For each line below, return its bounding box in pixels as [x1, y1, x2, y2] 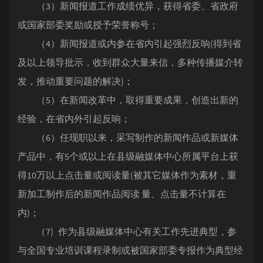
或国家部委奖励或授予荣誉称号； [18, 19, 159, 31]
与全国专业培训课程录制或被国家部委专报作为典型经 [18, 244, 243, 256]
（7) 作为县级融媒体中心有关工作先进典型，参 [18, 225, 237, 237]
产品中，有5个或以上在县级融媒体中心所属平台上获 [18, 150, 238, 162]
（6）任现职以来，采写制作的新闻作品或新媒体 [18, 131, 238, 143]
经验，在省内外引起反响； [18, 113, 130, 124]
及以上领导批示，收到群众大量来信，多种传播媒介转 [18, 56, 243, 68]
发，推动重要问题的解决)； [18, 75, 133, 87]
